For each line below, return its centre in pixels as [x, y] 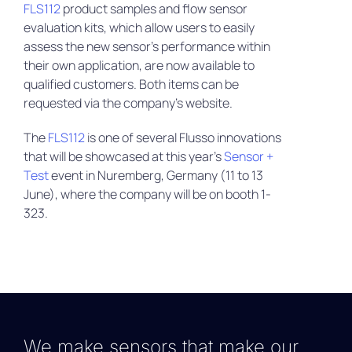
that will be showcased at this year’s [123, 157]
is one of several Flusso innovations [183, 138]
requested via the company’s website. [128, 103]
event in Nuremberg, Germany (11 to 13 [156, 176]
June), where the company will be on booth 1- [147, 194]
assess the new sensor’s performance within [147, 47]
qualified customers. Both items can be [131, 84]
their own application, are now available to [139, 66]
